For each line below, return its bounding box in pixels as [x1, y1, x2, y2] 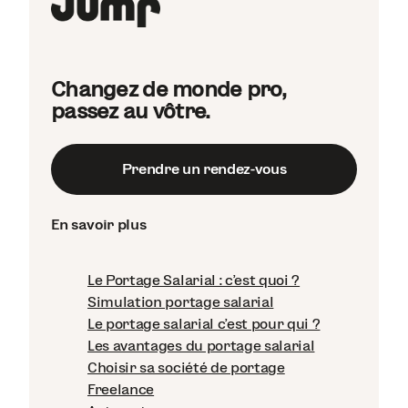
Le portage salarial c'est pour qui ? [87, 316, 321, 332]
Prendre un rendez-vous [121, 160, 287, 177]
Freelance [87, 382, 155, 398]
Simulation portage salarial [87, 294, 274, 311]
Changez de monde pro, [51, 76, 285, 101]
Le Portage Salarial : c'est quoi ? [87, 272, 301, 289]
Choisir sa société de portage [87, 360, 285, 376]
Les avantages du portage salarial [87, 338, 315, 354]
